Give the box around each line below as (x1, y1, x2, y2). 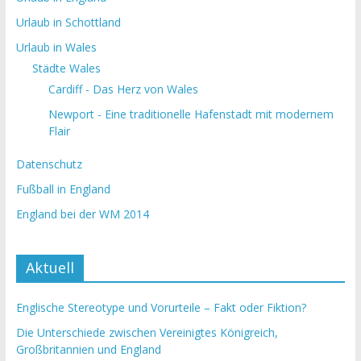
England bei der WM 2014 (15, 206, 149, 222)
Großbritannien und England (15, 342, 161, 357)
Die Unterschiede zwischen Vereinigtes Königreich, (15, 325, 278, 340)
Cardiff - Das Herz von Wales (48, 81, 198, 97)
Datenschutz (15, 156, 82, 172)
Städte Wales (31, 60, 101, 76)
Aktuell (25, 258, 74, 277)
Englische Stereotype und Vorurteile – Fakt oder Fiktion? (15, 300, 306, 315)
